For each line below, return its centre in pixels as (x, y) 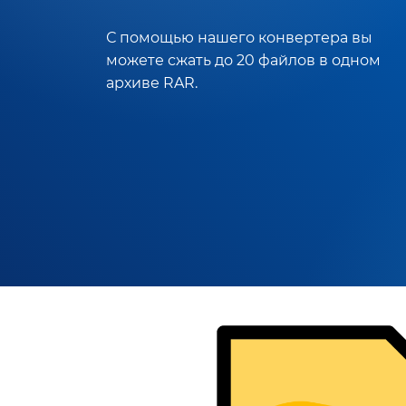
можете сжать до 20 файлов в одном (243, 60)
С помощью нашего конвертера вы (239, 37)
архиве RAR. (152, 82)
